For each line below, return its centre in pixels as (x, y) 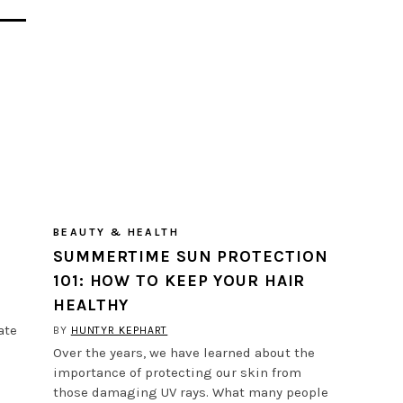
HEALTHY (91, 304)
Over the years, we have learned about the (184, 352)
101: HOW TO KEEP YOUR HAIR (179, 280)
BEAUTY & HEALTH (116, 232)
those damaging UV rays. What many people (191, 392)
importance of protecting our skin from (177, 372)
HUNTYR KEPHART (119, 330)
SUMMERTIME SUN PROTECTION (191, 256)
